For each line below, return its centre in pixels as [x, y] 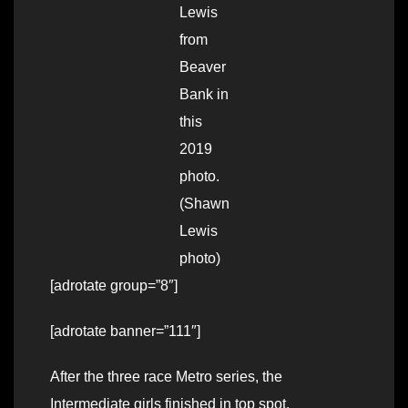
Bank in [204, 95]
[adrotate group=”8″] [114, 286]
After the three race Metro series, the [166, 377]
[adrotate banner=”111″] [125, 331]
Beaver [202, 67]
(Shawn [204, 204]
